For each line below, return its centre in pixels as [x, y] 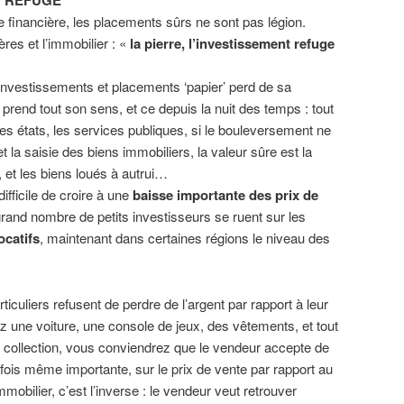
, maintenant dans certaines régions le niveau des [185, 238]
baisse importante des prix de [225, 195]
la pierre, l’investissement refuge [230, 44]
